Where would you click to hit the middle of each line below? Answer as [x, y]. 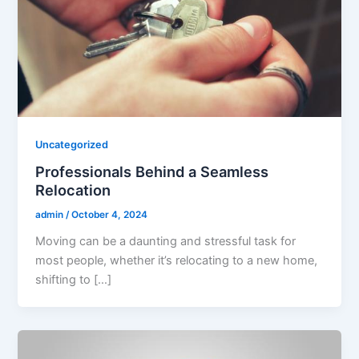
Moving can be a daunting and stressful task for [166, 241]
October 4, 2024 [110, 215]
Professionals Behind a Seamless [152, 172]
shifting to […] [74, 280]
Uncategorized [72, 144]
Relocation [73, 190]
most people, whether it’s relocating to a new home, [177, 260]
